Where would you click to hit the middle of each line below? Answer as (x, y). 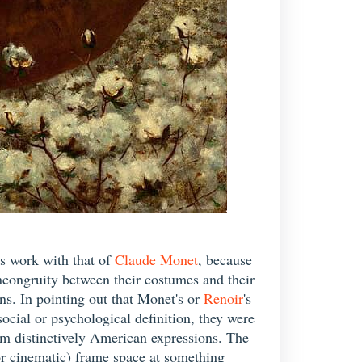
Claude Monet (156, 259)
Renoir (223, 298)
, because (225, 259)
